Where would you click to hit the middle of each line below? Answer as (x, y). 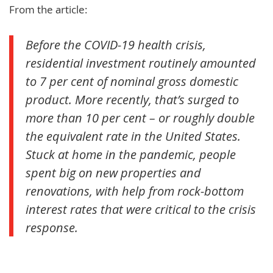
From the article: (48, 9)
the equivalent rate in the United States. (133, 136)
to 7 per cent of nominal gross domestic (132, 81)
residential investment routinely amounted (141, 62)
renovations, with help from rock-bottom (135, 190)
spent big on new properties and (113, 172)
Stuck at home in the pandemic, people (131, 154)
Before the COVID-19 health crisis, (116, 44)
